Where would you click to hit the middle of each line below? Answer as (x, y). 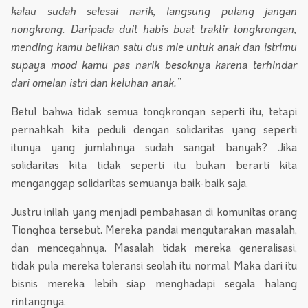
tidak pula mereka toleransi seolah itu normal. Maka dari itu (154, 265)
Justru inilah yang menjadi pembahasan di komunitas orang (154, 211)
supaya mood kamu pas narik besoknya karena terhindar (154, 64)
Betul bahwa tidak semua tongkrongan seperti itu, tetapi (154, 111)
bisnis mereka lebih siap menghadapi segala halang (154, 283)
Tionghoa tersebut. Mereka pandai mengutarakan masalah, (154, 229)
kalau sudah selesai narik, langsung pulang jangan (154, 10)
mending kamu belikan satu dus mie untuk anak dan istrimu (154, 46)
